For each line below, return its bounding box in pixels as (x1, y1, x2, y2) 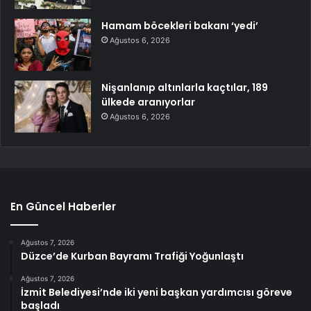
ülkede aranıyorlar (101, 95, 195, 110)
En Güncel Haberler (10, 199, 116, 215)
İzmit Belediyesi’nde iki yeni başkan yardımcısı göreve (21, 285, 292, 300)
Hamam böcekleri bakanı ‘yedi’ (101, 19, 258, 33)
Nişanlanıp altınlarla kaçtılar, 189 (101, 81, 268, 95)
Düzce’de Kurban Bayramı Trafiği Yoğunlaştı (21, 249, 244, 264)
